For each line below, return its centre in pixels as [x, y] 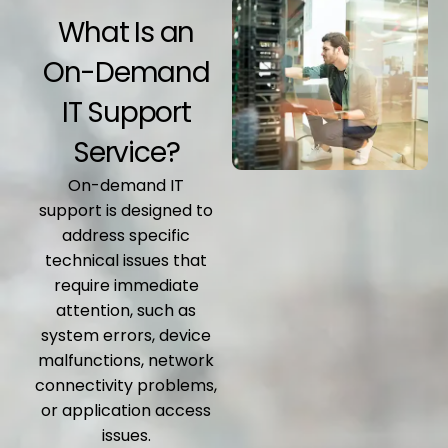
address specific [126, 236]
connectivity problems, [126, 386]
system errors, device [126, 336]
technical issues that [126, 261]
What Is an [126, 33]
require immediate [126, 286]
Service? [126, 153]
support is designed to [126, 211]
